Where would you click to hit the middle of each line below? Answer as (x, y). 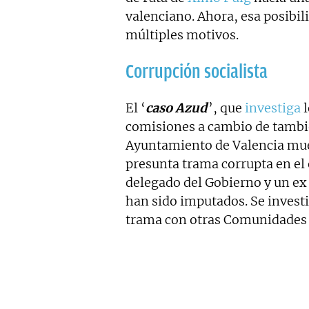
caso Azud (176, 108)
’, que (226, 108)
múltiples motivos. (182, 35)
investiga (272, 108)
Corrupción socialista (197, 71)
